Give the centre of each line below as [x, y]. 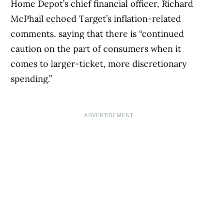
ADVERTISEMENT [108, 116]
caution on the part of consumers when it [96, 49]
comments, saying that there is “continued [98, 34]
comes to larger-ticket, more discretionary [99, 64]
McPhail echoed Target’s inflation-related [96, 19]
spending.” [33, 79]
